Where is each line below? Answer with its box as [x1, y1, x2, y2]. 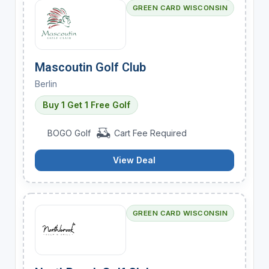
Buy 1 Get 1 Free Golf [42, 99, 130, 110]
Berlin [34, 78, 57, 89]
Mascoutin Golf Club [34, 59, 146, 74]
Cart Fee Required [111, 127, 187, 138]
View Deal [113, 154, 156, 165]
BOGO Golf [45, 127, 94, 138]
